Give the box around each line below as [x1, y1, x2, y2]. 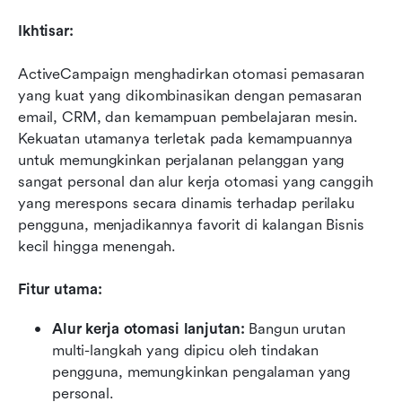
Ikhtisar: [18, 22, 74, 40]
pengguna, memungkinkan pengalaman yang [52, 363, 352, 381]
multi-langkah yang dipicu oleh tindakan [52, 342, 319, 360]
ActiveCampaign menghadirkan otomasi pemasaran [18, 66, 365, 83]
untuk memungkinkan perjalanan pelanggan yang [18, 152, 345, 170]
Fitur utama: [18, 281, 102, 299]
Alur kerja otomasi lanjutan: [52, 320, 245, 338]
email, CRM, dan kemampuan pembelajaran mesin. [18, 109, 359, 127]
